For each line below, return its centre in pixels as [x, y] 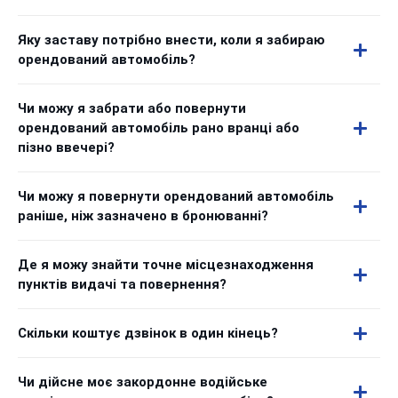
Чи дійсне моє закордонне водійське [143, 382]
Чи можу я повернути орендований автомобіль [176, 196]
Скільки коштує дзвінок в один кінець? [148, 333]
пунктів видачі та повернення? [122, 284]
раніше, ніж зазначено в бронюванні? [143, 216]
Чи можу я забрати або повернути [132, 108]
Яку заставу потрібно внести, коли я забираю [171, 40]
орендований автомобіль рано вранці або [159, 128]
